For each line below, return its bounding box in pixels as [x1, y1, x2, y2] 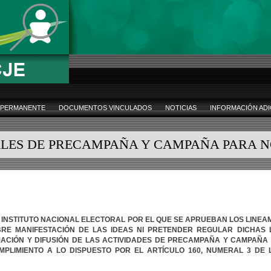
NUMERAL [206, 246, 243, 255]
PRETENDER [148, 226, 194, 234]
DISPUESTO [70, 246, 111, 255]
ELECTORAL [81, 215, 126, 224]
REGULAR [197, 226, 233, 234]
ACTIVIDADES [102, 236, 152, 244]
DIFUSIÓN [34, 236, 70, 244]
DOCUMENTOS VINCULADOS [59, 104, 152, 111]
